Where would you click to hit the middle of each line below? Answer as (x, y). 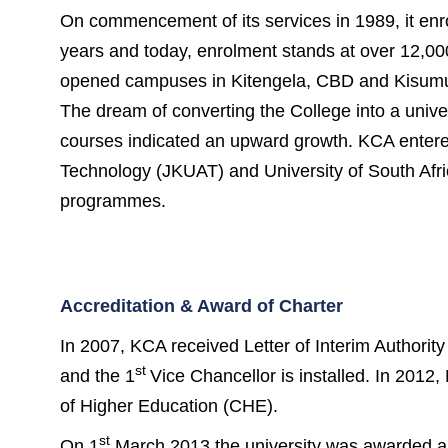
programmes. (113, 201)
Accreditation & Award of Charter (201, 306)
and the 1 (97, 376)
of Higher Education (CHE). (169, 406)
